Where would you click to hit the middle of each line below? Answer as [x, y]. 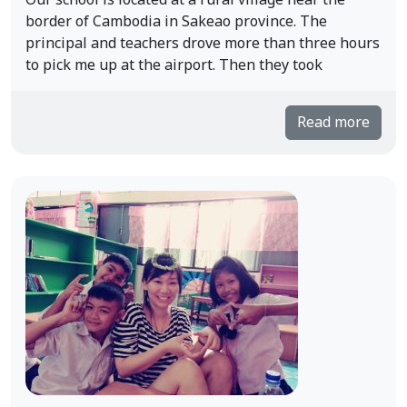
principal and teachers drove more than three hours [203, 44]
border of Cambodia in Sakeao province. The [176, 22]
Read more [333, 123]
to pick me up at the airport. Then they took [174, 65]
